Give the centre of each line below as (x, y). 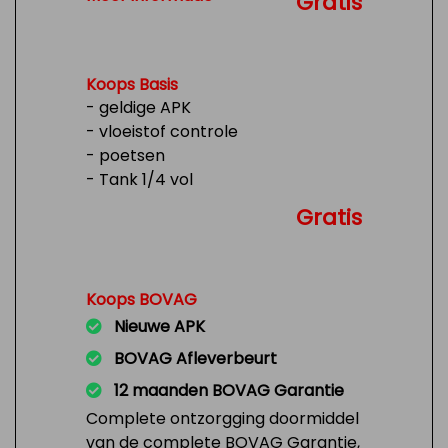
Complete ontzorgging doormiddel (222, 418)
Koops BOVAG (141, 299)
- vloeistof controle (162, 131)
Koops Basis (132, 84)
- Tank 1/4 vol (139, 179)
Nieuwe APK (159, 326)
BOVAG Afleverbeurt (195, 358)
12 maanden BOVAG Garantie (229, 390)
